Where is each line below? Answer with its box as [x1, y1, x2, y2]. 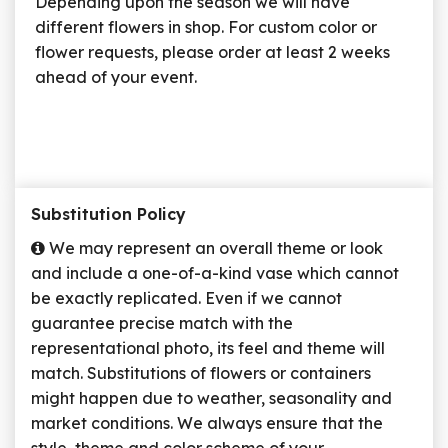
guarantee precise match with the [31, 313, 293, 334]
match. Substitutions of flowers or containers [31, 363, 371, 384]
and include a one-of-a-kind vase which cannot [31, 263, 399, 284]
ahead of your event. [35, 67, 197, 88]
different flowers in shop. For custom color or [35, 17, 377, 38]
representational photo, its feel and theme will [31, 338, 385, 359]
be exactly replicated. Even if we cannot [31, 288, 342, 309]
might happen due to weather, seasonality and [31, 388, 392, 409]
